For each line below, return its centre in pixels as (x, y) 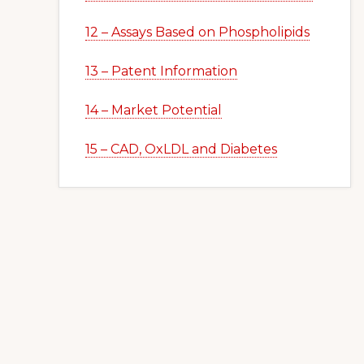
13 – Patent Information (161, 71)
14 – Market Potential (154, 110)
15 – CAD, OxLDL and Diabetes (181, 149)
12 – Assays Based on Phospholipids (197, 32)
